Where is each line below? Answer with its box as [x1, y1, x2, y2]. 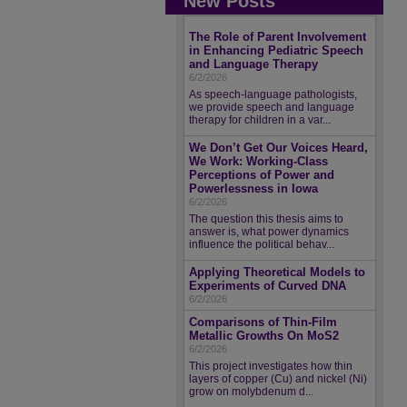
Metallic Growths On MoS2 [189, 329, 339, 342]
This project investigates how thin [189, 360, 352, 372]
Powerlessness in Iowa [189, 182, 318, 195]
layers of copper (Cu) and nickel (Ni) [189, 372, 367, 385]
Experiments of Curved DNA [189, 279, 346, 293]
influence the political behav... [189, 238, 334, 251]
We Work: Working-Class [189, 154, 328, 168]
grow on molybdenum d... [189, 385, 313, 398]
